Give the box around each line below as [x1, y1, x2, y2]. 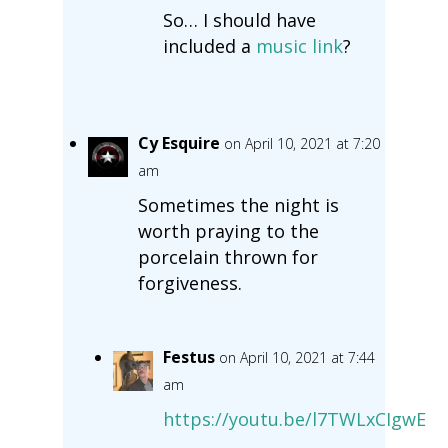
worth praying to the [137, 218, 319, 243]
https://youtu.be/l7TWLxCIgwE [162, 406, 426, 431]
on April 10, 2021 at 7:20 [223, 133, 380, 153]
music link [255, 33, 343, 58]
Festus [162, 345, 215, 368]
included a [162, 33, 256, 58]
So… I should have [162, 7, 316, 32]
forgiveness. [137, 270, 242, 295]
